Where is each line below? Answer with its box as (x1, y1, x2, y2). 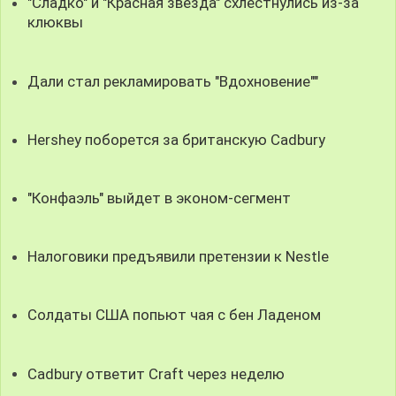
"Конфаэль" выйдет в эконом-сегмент (27, 188, 292, 207)
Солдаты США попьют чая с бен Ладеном (27, 306, 322, 324)
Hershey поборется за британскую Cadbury (27, 130, 326, 148)
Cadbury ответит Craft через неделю (27, 364, 286, 383)
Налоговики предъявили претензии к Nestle (27, 247, 330, 266)
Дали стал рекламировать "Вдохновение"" (27, 72, 319, 90)
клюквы (27, 13, 84, 32)
